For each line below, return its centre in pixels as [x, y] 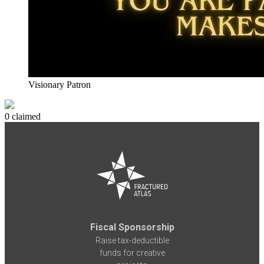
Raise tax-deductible [132, 240]
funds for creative [132, 253]
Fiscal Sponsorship [132, 227]
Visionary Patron [60, 85]
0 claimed [23, 117]
